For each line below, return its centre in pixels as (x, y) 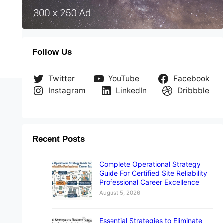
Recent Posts (58, 139)
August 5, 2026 (119, 192)
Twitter (61, 79)
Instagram (67, 91)
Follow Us (52, 52)
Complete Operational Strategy (150, 164)
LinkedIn (131, 91)
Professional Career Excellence (149, 182)
